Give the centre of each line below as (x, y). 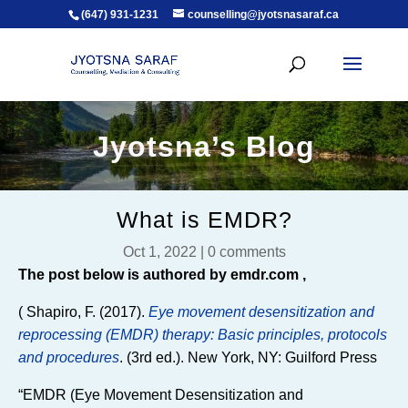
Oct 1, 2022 (159, 252)
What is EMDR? (204, 219)
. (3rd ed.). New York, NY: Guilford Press (248, 357)
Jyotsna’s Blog (204, 147)
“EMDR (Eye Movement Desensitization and (161, 395)
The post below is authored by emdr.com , (164, 275)
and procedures (69, 357)
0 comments (246, 252)
